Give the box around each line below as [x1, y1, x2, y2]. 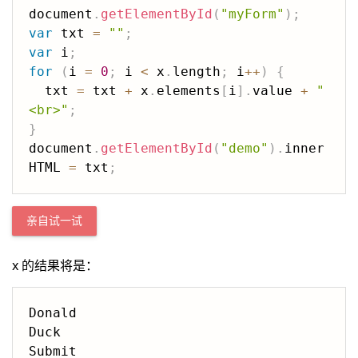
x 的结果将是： [12, 257, 98, 274]
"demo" [221, 141, 268, 156]
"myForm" [221, 6, 284, 22]
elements [157, 83, 221, 98]
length [173, 64, 221, 79]
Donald [29, 305, 77, 320]
